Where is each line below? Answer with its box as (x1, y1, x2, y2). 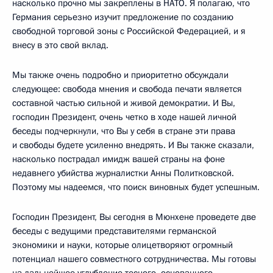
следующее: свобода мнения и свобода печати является (12, 83, 242, 95)
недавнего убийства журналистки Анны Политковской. (12, 167, 234, 179)
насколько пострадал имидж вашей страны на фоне (12, 153, 225, 165)
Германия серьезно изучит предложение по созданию (12, 11, 233, 23)
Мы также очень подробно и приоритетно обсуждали (12, 69, 229, 81)
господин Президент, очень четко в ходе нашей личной (12, 111, 236, 123)
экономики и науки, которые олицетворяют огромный (12, 239, 233, 251)
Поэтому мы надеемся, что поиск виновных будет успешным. (12, 181, 260, 193)
